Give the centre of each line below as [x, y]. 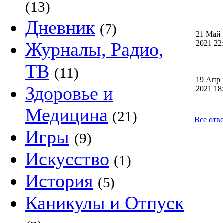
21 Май [208, 34]
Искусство [67, 159]
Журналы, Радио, [95, 49]
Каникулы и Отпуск [105, 203]
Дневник [60, 27]
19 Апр [208, 79]
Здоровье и [69, 93]
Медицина [66, 115]
